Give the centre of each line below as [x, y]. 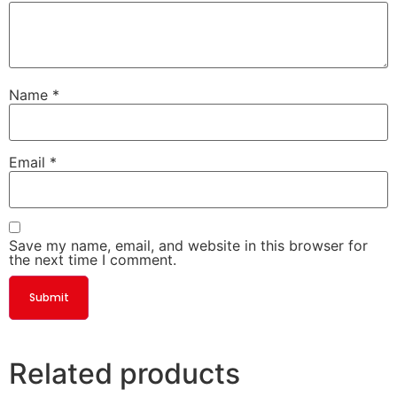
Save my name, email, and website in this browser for [188, 246]
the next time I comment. [93, 260]
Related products [125, 374]
